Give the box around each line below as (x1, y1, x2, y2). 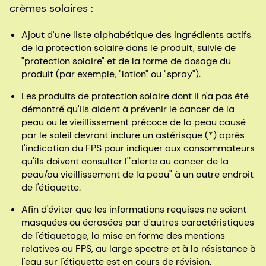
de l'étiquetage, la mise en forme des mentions (21, 229, 225, 242)
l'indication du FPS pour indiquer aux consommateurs (21, 142, 255, 155)
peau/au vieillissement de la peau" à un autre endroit (21, 168, 254, 181)
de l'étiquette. (21, 181, 81, 194)
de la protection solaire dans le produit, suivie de (21, 42, 236, 55)
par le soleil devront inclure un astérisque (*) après (21, 129, 245, 142)
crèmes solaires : (9, 1, 93, 16)
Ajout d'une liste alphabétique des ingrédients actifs (21, 28, 251, 42)
